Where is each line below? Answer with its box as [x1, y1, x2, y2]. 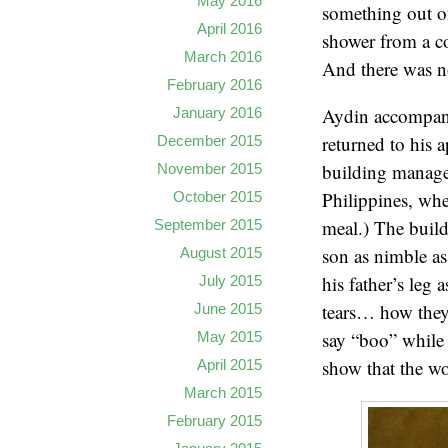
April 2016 [197, 20, 262, 37]
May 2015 [197, 328, 262, 345]
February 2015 [167, 412, 262, 429]
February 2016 [167, 76, 262, 93]
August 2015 [180, 244, 262, 261]
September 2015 [154, 216, 262, 233]
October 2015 [173, 188, 262, 205]
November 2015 [157, 160, 262, 177]
